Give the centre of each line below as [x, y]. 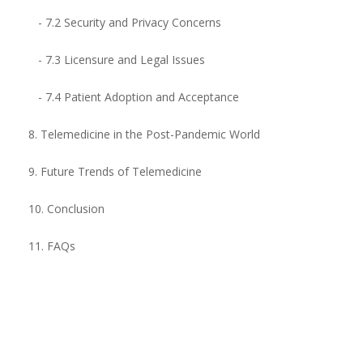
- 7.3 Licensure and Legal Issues [117, 60]
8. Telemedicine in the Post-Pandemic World [144, 134]
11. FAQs [52, 246]
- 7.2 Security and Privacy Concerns [125, 22]
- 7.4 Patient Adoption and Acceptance [134, 97]
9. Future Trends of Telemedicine [115, 171]
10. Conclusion [66, 209]
